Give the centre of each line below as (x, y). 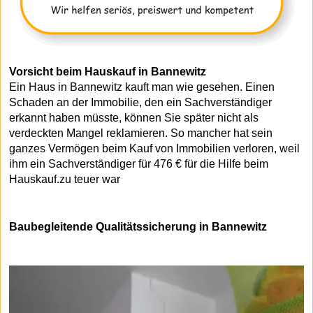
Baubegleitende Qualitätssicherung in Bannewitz (138, 227)
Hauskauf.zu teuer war (65, 179)
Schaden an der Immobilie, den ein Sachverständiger (140, 102)
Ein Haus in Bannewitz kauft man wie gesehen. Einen (142, 87)
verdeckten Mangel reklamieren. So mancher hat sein (141, 133)
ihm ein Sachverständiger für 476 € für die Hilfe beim (139, 164)
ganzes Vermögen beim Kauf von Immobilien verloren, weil (154, 148)
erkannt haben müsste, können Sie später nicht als (134, 118)
